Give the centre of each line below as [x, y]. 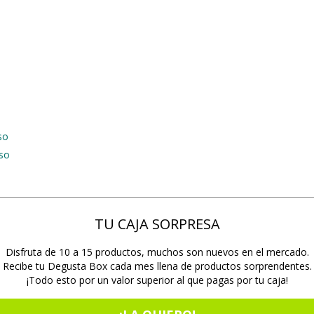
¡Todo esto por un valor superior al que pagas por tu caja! [157, 280]
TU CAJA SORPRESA [157, 224]
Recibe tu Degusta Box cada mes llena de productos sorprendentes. [157, 266]
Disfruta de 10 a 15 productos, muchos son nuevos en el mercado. [157, 252]
